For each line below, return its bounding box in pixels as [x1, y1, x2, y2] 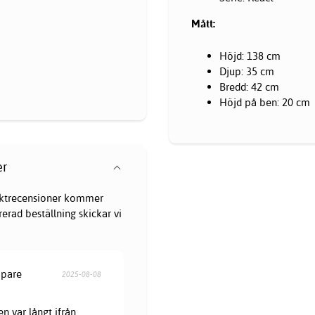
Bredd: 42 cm [219, 79, 279, 94]
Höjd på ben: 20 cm [219, 95, 310, 109]
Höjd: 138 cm [219, 49, 281, 63]
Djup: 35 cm [219, 64, 274, 78]
